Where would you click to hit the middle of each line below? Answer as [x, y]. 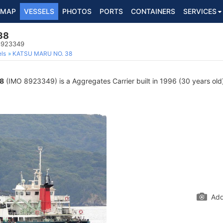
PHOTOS [77, 11]
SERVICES [200, 11]
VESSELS [39, 11]
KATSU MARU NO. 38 [42, 54]
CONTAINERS [153, 11]
